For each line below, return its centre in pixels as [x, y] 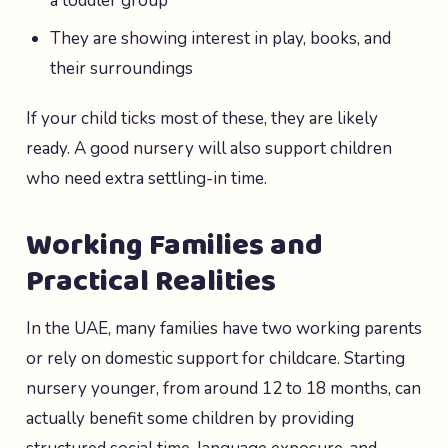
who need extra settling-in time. [146, 178]
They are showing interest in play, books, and [220, 38]
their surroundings [121, 68]
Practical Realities [151, 282]
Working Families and [174, 246]
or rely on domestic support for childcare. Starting [215, 358]
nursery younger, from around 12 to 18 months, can [223, 388]
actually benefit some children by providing [190, 418]
